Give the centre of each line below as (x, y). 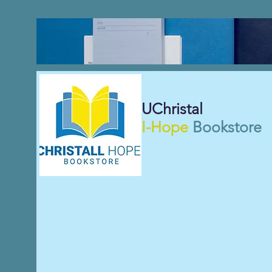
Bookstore (227, 127)
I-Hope (165, 127)
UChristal (172, 109)
